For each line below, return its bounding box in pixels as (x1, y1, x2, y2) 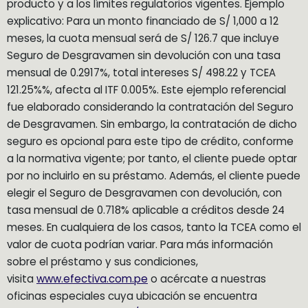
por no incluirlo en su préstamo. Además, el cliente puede (7, 168, 300, 183)
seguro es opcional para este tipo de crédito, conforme (7, 133, 294, 148)
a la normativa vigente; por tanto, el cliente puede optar (7, 151, 297, 166)
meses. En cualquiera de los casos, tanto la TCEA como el (7, 219, 301, 234)
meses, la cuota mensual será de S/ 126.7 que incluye (7, 30, 279, 45)
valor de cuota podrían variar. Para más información (7, 236, 273, 252)
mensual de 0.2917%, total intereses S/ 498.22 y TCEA (7, 65, 276, 80)
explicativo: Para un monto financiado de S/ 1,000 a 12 (7, 13, 278, 28)
